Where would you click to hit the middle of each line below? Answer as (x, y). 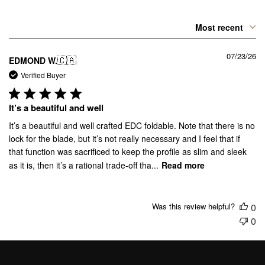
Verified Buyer (43, 75)
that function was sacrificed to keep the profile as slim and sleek (128, 152)
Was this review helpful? (193, 206)
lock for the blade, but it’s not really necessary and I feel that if (125, 139)
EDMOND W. (33, 60)
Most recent (219, 28)
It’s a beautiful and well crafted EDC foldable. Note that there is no (132, 126)
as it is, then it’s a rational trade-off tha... (84, 165)
